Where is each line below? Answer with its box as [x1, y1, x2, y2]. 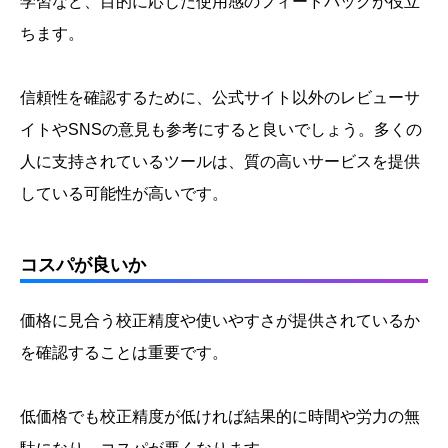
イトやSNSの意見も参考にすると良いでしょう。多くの [20, 121, 422, 139]
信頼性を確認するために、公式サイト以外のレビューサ [20, 89, 420, 107]
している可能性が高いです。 [20, 185, 228, 203]
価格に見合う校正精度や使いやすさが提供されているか [20, 312, 420, 330]
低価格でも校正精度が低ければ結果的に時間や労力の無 [20, 408, 420, 426]
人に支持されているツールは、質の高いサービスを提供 [20, 153, 420, 171]
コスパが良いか [20, 254, 146, 275]
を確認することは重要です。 [20, 344, 228, 362]
